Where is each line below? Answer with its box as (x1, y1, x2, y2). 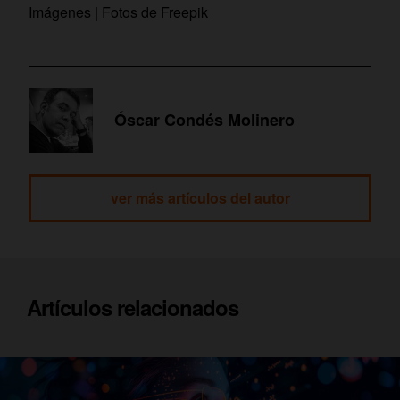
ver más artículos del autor (110, 187, 290, 208)
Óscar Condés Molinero (114, 108, 295, 132)
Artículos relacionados (27, 291, 238, 322)
